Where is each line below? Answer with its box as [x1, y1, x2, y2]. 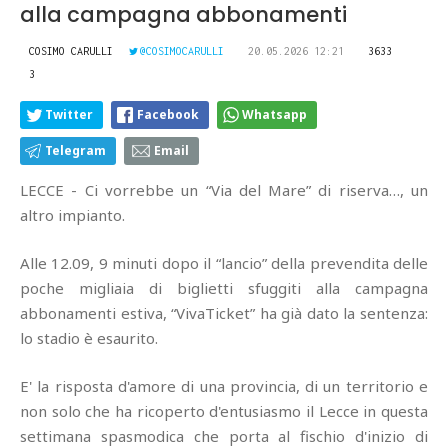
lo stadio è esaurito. [20, 327, 158, 348]
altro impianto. [20, 204, 125, 225]
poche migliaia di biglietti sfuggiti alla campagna [20, 277, 428, 298]
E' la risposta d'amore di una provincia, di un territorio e [20, 375, 428, 396]
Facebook [137, 105, 199, 123]
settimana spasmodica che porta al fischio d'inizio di [20, 425, 428, 446]
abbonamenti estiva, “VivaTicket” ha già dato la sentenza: [20, 302, 428, 323]
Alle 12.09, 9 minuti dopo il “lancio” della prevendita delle [20, 252, 428, 273]
